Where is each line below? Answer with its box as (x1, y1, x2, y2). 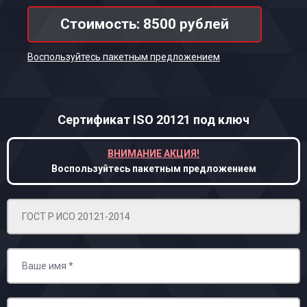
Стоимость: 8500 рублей (60, 16, 230, 32)
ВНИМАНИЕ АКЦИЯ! (108, 148, 199, 159)
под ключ (191, 112, 249, 127)
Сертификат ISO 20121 (58, 112, 191, 127)
